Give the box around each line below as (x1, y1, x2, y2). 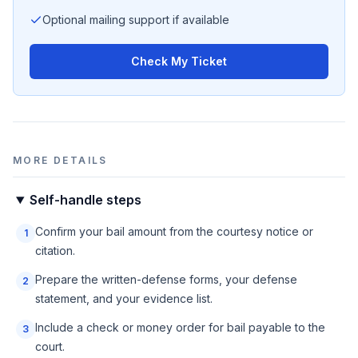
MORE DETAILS (13, 154, 108, 166)
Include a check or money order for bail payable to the (35, 320, 325, 334)
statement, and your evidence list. (35, 292, 213, 305)
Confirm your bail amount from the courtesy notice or (35, 225, 313, 238)
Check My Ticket (131, 54, 227, 68)
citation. (35, 244, 75, 257)
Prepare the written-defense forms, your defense (35, 272, 297, 286)
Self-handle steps (29, 192, 141, 208)
